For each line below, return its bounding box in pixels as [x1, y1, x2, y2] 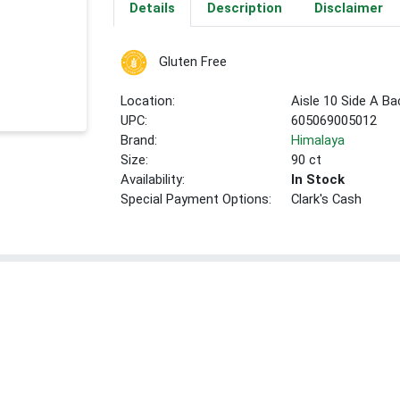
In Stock [291, 171, 346, 188]
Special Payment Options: [121, 191, 272, 208]
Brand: [121, 132, 158, 149]
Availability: [121, 171, 186, 188]
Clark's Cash [291, 191, 362, 208]
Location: [121, 93, 176, 110]
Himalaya [291, 132, 346, 149]
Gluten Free [158, 54, 227, 71]
